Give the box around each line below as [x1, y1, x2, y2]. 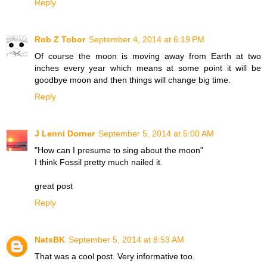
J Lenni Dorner [35, 129, 95, 139]
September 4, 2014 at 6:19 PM [89, 35, 204, 45]
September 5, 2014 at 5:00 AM [98, 129, 214, 139]
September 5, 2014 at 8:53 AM [69, 235, 184, 244]
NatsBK [35, 235, 65, 244]
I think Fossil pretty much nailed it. [35, 157, 163, 167]
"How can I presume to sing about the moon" [35, 145, 203, 156]
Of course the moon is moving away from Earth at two [35, 51, 261, 61]
